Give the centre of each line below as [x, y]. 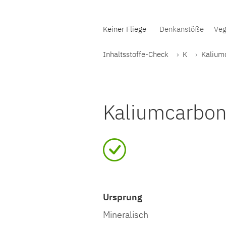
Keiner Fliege [125, 29]
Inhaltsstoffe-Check [136, 54]
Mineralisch [126, 214]
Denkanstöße [182, 29]
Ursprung [123, 197]
